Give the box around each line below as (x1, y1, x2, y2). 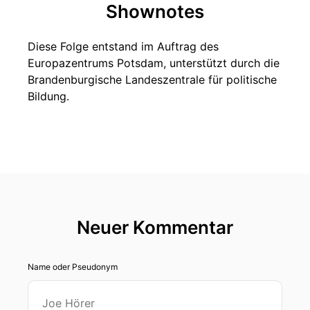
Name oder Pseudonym (28, 262, 118, 272)
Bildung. (28, 89, 69, 103)
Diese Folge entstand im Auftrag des (28, 39, 219, 53)
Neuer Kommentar (77, 217, 233, 238)
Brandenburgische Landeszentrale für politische (28, 73, 277, 86)
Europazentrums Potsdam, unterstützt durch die (28, 56, 280, 70)
